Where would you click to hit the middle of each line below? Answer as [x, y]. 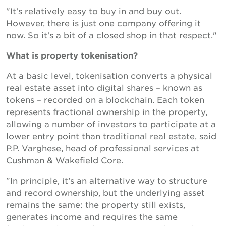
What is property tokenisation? [72, 55]
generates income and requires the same [92, 216]
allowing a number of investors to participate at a [111, 124]
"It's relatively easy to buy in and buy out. [94, 11]
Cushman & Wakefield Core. [65, 160]
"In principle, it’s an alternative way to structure [107, 180]
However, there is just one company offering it [103, 23]
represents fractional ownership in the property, [107, 111]
